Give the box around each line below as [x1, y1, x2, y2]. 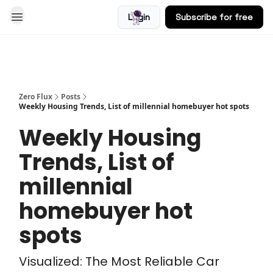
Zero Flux [19, 91, 52, 102]
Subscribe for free [175, 12, 253, 23]
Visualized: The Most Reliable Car [19, 253, 219, 270]
